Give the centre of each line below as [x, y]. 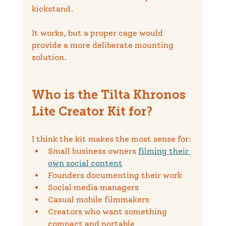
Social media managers [93, 188]
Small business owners [93, 151]
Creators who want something [108, 212]
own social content [85, 163]
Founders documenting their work [115, 176]
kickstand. [52, 9]
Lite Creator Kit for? [92, 113]
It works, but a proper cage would [98, 33]
